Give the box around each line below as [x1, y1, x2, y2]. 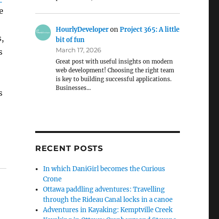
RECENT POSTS [35, 144, 103, 153]
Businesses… [56, 85, 91, 92]
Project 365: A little [120, 25, 180, 34]
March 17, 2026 [56, 46, 102, 54]
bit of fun [56, 36, 85, 44]
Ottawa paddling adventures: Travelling [43, 185, 165, 194]
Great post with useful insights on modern [56, 58, 174, 66]
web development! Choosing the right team [56, 67, 175, 74]
